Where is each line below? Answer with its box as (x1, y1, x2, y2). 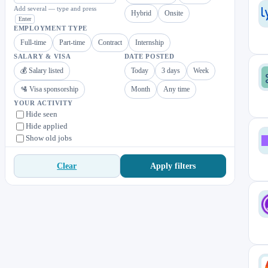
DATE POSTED (124, 53, 175, 60)
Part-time (59, 38, 85, 47)
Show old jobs (26, 133, 72, 142)
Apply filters (150, 161, 196, 170)
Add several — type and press (14, 5, 96, 12)
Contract (98, 38, 122, 47)
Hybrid (130, 9, 151, 17)
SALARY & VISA (14, 53, 71, 60)
